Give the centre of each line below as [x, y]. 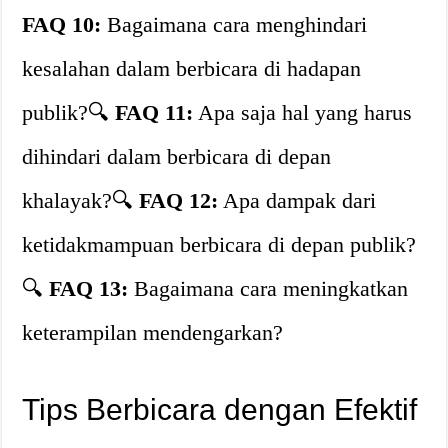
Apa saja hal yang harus [303, 112]
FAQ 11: [154, 112]
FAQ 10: [62, 24]
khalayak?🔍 [81, 200]
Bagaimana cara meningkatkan [268, 288]
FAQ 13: [89, 288]
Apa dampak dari [297, 200]
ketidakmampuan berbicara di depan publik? [219, 244]
